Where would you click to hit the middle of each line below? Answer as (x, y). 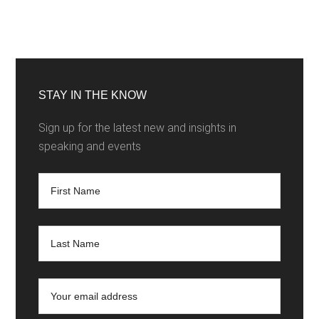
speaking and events (90, 147)
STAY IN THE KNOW (93, 95)
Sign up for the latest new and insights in (138, 128)
